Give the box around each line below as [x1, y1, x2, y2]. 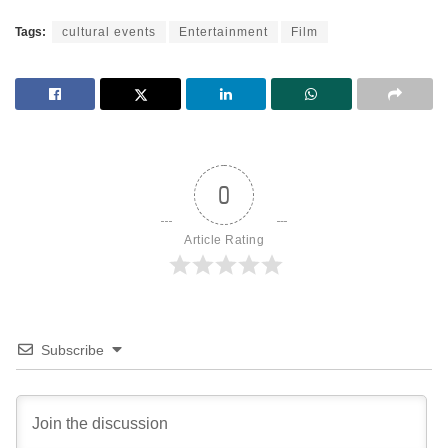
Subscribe [41, 341, 104, 358]
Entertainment [179, 24, 268, 39]
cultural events [62, 24, 156, 39]
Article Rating [184, 232, 264, 247]
